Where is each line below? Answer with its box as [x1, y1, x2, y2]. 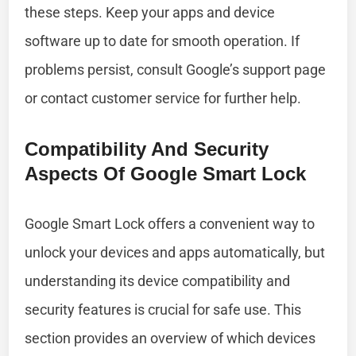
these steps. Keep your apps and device [25, 3, 276, 21]
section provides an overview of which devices [25, 329, 316, 346]
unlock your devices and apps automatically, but [25, 243, 326, 261]
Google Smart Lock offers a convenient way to [25, 215, 315, 232]
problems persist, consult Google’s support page [25, 60, 327, 78]
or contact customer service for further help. [25, 89, 302, 106]
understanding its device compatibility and [25, 272, 291, 289]
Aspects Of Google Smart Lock [25, 162, 307, 184]
